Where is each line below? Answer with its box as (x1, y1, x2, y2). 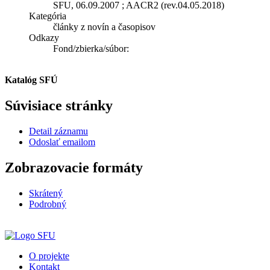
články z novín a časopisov (53, 21, 155, 32)
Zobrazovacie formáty (5, 159, 143, 175)
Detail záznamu (29, 125, 88, 136)
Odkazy (29, 32, 59, 43)
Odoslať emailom (29, 136, 95, 147)
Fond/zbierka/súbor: (53, 43, 129, 54)
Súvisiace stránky (5, 97, 113, 113)
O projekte (29, 250, 69, 261)
